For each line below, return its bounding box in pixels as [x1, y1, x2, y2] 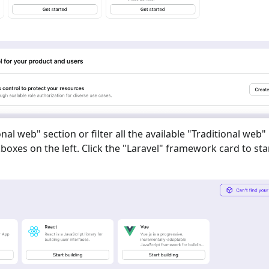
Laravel [127, 141, 159, 155]
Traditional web [192, 127, 262, 141]
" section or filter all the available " [37, 127, 192, 141]
